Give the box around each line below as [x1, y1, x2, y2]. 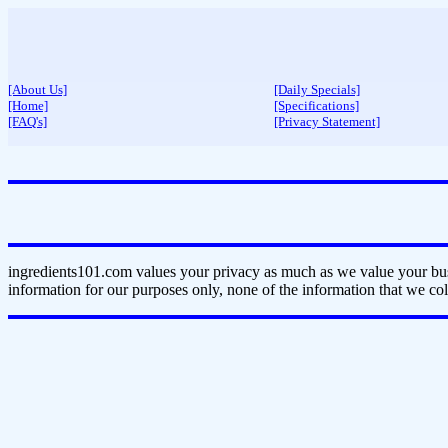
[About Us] [8, 82, 67, 97]
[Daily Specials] [274, 82, 360, 97]
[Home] [8, 98, 48, 113]
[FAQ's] [8, 114, 47, 129]
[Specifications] [274, 98, 359, 113]
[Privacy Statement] [274, 114, 380, 129]
